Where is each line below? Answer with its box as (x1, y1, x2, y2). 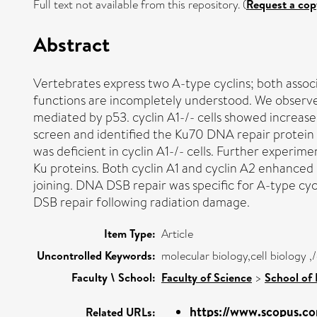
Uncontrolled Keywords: (37, 247, 156, 263)
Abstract (33, 29, 110, 58)
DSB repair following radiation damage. (33, 192, 250, 212)
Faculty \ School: (71, 269, 156, 285)
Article (161, 225, 193, 242)
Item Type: (104, 225, 156, 241)
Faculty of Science (161, 269, 252, 285)
